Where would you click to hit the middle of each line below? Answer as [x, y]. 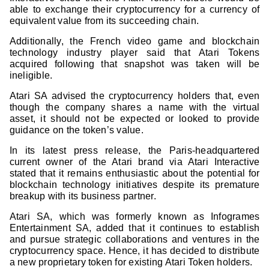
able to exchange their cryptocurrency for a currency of [134, 10]
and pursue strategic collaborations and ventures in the [134, 240]
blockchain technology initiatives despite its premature [134, 185]
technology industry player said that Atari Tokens [134, 53]
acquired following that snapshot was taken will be [134, 64]
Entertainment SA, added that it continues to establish [134, 228]
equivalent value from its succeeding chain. [105, 21]
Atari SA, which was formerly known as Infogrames [134, 217]
